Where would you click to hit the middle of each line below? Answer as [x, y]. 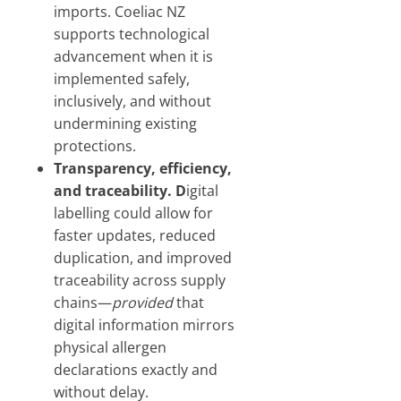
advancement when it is [133, 56]
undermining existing [125, 124]
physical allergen [110, 347]
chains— [83, 303]
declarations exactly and [136, 370]
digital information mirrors [144, 325]
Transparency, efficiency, [143, 168]
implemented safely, [122, 79]
